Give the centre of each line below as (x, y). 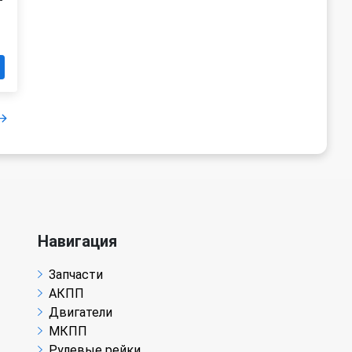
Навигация (77, 241)
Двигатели (81, 312)
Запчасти (76, 275)
